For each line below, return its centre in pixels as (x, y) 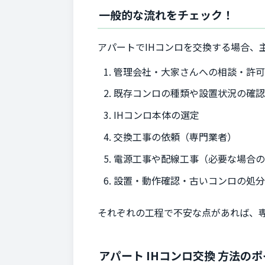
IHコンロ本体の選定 (157, 115)
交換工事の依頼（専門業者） (175, 136)
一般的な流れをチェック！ (166, 15)
